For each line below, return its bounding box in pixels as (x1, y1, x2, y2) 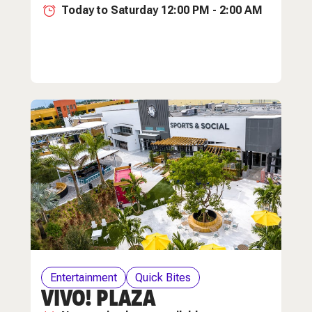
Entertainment (50, 270, 117, 284)
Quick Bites (135, 270, 191, 284)
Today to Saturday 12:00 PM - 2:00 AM (61, 3, 263, 17)
